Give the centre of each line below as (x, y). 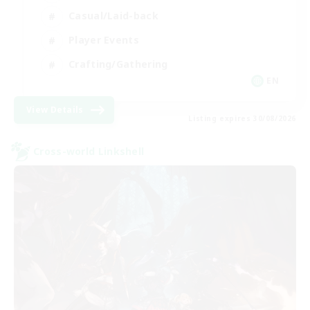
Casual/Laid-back (113, 16)
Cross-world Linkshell (89, 152)
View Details (55, 109)
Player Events (104, 40)
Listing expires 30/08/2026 (242, 118)
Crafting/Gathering (118, 64)
